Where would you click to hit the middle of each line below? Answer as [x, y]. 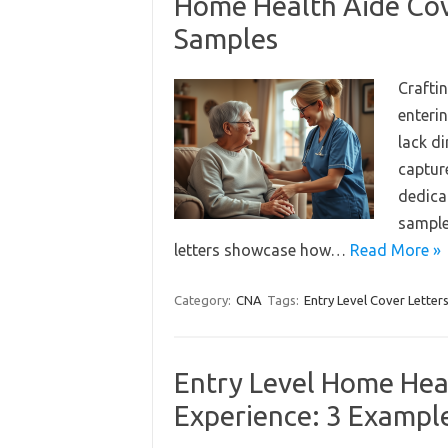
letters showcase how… [261, 250]
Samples [225, 38]
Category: [203, 300]
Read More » [395, 250]
